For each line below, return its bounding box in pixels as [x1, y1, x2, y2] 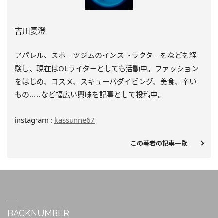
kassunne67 [54, 114, 95, 125]
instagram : [15, 114, 53, 125]
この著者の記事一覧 [130, 138, 194, 147]
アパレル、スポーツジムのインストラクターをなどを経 [15, 50, 197, 60]
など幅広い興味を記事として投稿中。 [41, 89, 165, 99]
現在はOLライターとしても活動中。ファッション [36, 63, 199, 73]
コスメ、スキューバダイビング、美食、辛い [51, 76, 197, 86]
